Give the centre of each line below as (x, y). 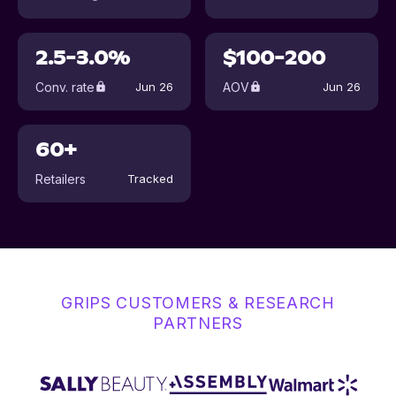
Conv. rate (65, 87)
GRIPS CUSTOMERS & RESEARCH (198, 303)
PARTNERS (198, 323)
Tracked (150, 179)
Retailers (61, 179)
